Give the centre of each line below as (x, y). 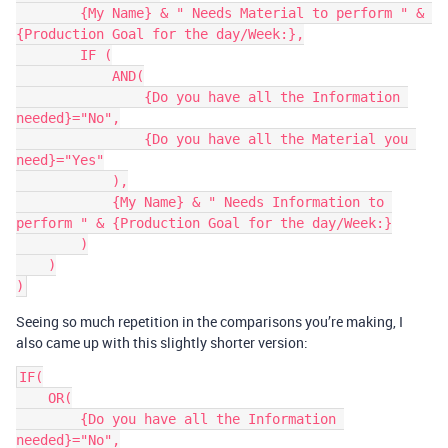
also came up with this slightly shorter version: (162, 342)
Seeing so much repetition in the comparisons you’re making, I (209, 321)
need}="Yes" (60, 160)
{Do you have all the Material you (80, 139)
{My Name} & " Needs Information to (64, 202)
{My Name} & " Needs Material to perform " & (48, 13)
